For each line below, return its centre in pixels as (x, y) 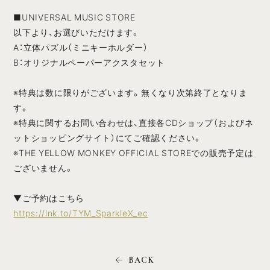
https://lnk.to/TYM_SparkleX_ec (81, 213)
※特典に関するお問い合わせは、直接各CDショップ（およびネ (133, 123)
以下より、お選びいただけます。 (77, 32)
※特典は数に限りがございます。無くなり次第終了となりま (130, 93)
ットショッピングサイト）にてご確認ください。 (108, 138)
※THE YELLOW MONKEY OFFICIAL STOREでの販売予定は (133, 153)
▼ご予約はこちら (49, 198)
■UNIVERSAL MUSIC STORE (74, 17)
